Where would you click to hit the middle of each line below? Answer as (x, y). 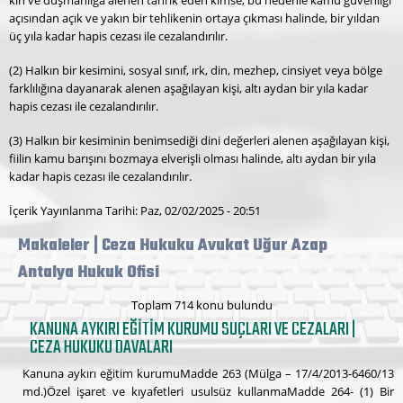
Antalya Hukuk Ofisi (89, 273)
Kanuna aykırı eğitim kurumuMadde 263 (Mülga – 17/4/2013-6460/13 (208, 374)
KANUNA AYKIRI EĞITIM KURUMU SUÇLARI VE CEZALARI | (193, 330)
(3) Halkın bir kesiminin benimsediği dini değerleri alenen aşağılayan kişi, (199, 141)
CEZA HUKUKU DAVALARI (102, 348)
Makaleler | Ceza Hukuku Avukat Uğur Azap (173, 246)
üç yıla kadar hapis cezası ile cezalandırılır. (118, 36)
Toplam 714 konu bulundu (201, 304)
